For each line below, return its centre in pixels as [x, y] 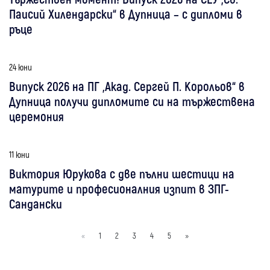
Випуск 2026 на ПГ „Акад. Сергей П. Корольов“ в [127, 86]
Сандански [36, 203]
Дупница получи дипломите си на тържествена [132, 101]
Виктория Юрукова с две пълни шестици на [122, 173]
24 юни [20, 67]
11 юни [19, 154]
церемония [36, 116]
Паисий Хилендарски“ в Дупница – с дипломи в [126, 13]
